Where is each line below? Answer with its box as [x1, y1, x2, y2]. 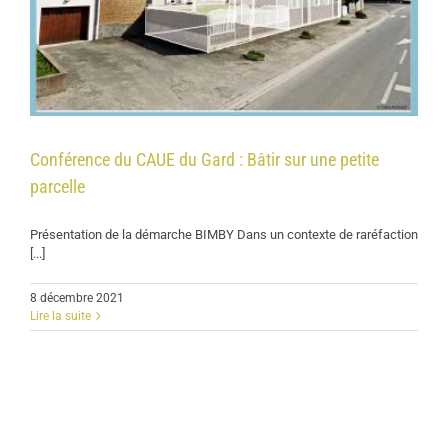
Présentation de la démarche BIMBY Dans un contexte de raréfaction [30, 227, 418, 242]
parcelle [30, 176, 85, 197]
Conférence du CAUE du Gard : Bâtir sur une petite [30, 149, 379, 170]
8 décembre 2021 [30, 291, 124, 305]
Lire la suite [30, 309, 91, 323]
